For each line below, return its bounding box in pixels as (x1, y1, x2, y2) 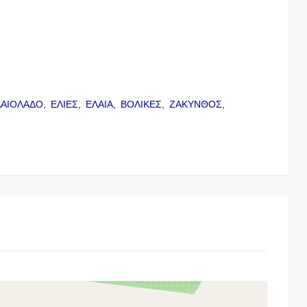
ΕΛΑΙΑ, (86, 98, 119, 110)
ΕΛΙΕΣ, (51, 98, 84, 110)
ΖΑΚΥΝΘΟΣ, (169, 98, 228, 110)
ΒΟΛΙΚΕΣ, (121, 98, 168, 110)
